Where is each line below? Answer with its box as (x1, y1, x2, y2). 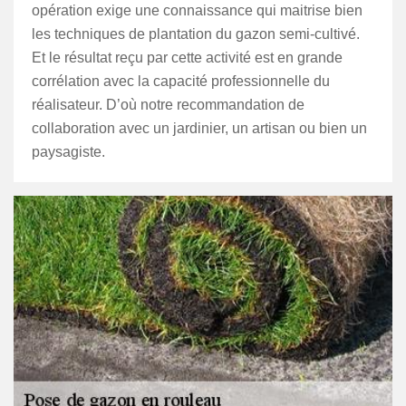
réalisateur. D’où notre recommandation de (32, 97, 304, 112)
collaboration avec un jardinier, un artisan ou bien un (32, 121, 367, 136)
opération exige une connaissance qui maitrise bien (32, 3, 362, 18)
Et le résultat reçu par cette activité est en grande (32, 50, 343, 65)
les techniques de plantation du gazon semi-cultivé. (32, 26, 360, 42)
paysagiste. (32, 144, 105, 159)
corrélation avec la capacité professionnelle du (32, 73, 330, 89)
